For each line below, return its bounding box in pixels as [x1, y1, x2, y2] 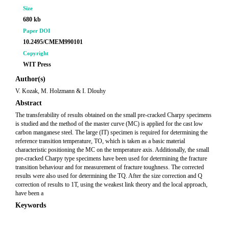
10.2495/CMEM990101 [23, 38, 83, 45]
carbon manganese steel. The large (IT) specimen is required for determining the [15, 129, 208, 136]
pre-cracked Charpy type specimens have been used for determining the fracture [15, 155, 207, 162]
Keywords [15, 201, 46, 209]
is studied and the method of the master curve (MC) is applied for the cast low [15, 120, 203, 127]
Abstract [15, 99, 42, 107]
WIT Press [23, 61, 51, 68]
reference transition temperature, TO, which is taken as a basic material [15, 138, 185, 145]
